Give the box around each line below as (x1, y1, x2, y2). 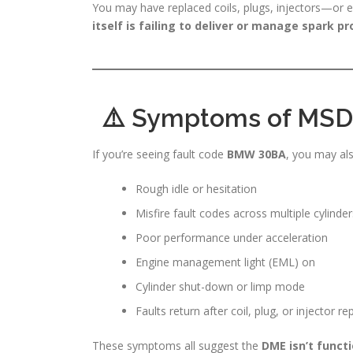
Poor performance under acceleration (136, 229, 328, 245)
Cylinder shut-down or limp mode (136, 278, 305, 294)
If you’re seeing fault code (92, 146, 227, 162)
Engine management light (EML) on (136, 254, 315, 269)
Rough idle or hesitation (136, 180, 257, 196)
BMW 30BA (227, 146, 286, 162)
